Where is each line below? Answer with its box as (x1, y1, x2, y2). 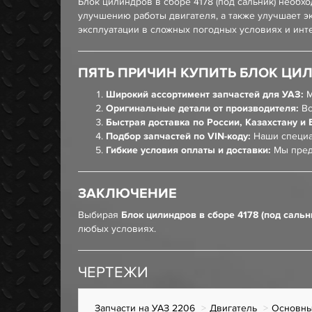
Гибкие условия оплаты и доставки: (106, 144, 271, 156)
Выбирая (78, 209, 121, 221)
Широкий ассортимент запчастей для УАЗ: (106, 88, 304, 100)
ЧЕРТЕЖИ (78, 263, 148, 282)
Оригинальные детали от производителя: (106, 102, 299, 114)
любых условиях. (78, 223, 156, 235)
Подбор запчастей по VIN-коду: (106, 130, 251, 142)
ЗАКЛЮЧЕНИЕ (78, 185, 177, 202)
